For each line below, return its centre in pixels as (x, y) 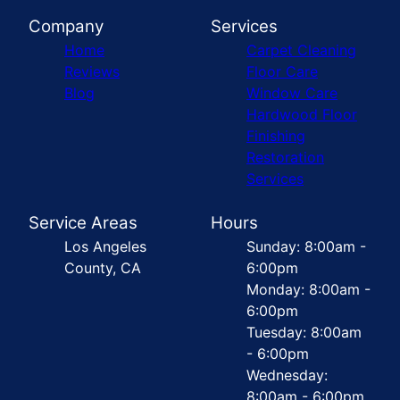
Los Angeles (105, 246)
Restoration (285, 157)
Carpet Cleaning (301, 50)
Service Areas (83, 222)
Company (66, 26)
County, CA (103, 267)
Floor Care (282, 71)
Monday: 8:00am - (308, 289)
